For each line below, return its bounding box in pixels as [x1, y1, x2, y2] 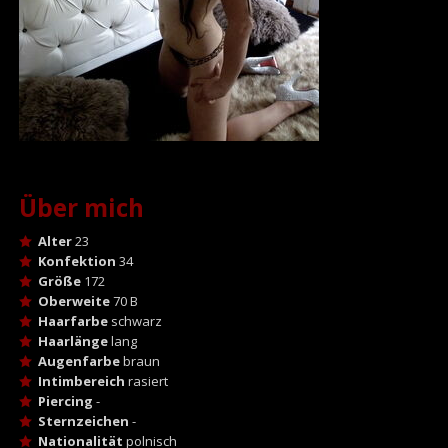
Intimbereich [37, 371, 125, 390]
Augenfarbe [37, 351, 120, 370]
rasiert [124, 371, 168, 390]
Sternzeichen [37, 411, 129, 430]
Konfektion [37, 251, 116, 270]
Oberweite [37, 291, 110, 310]
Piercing [37, 391, 93, 410]
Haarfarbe [37, 311, 108, 330]
